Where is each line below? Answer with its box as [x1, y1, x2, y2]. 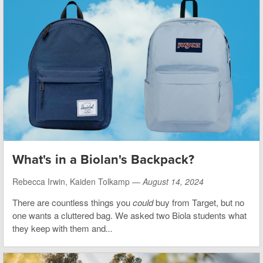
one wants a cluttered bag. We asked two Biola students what [12, 208, 247, 221]
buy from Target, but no [156, 195, 244, 208]
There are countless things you [12, 195, 133, 208]
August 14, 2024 [143, 175, 204, 187]
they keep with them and [12, 221, 106, 234]
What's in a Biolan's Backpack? [12, 151, 194, 167]
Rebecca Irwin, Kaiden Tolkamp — [12, 175, 143, 187]
